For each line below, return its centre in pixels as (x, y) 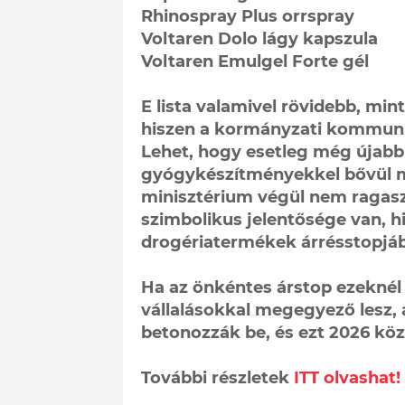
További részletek (217, 377)
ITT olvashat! (347, 377)
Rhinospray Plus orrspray (247, 16)
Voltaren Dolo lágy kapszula (259, 38)
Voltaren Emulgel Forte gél (254, 61)
